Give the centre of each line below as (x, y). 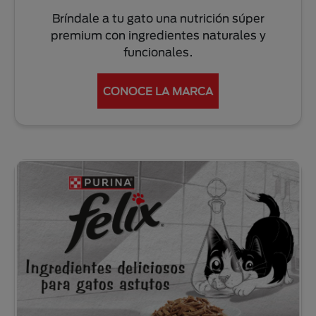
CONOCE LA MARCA (158, 91)
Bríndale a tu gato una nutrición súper (158, 18)
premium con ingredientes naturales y (158, 35)
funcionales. (158, 52)
